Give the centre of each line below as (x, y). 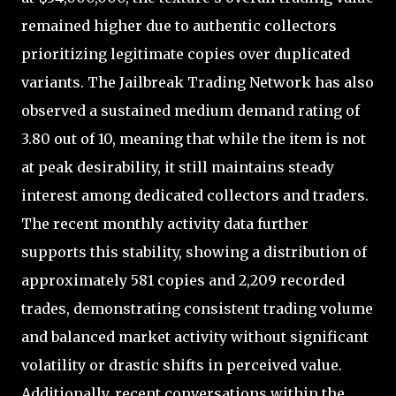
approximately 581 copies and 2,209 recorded (183, 281)
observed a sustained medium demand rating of (190, 111)
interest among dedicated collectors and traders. (195, 196)
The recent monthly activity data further (165, 224)
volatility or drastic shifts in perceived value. (182, 366)
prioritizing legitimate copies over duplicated (186, 54)
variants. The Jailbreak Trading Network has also (198, 83)
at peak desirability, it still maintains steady (178, 168)
